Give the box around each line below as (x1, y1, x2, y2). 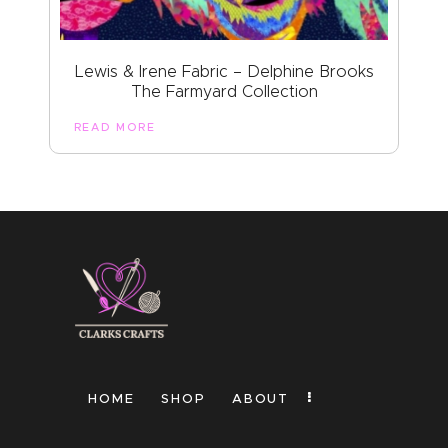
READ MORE (73, 119, 156, 134)
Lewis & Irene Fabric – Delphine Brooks (74, 61, 374, 81)
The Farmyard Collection (130, 81, 318, 101)
